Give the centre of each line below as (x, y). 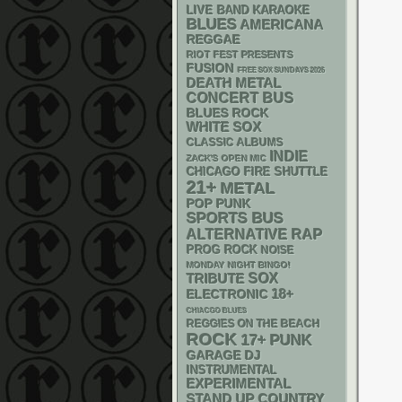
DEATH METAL (234, 83)
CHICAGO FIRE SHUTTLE (258, 172)
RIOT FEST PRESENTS (240, 55)
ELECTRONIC (227, 294)
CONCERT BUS (240, 98)
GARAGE (214, 355)
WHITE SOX (224, 127)
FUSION (210, 69)
